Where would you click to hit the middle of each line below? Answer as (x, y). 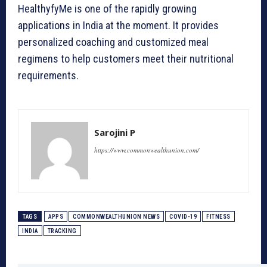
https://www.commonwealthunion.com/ (147, 150)
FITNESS (218, 217)
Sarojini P (115, 133)
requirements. (48, 76)
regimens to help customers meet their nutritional (126, 59)
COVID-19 (183, 217)
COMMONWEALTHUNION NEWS (116, 217)
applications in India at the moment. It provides (118, 26)
